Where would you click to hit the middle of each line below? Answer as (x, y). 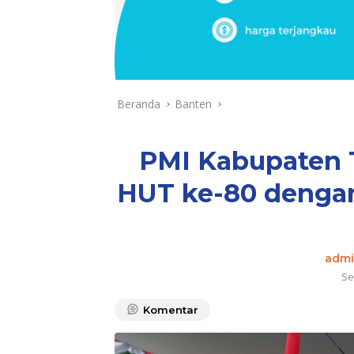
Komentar (171, 310)
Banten (193, 104)
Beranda (139, 104)
